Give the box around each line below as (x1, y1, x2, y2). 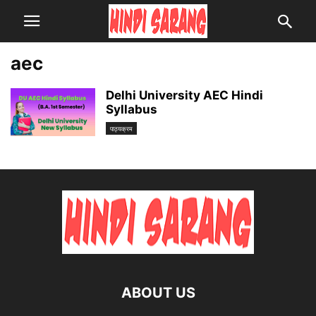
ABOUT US (121, 284, 195, 301)
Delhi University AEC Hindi (106, 88, 263, 102)
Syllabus (106, 102, 157, 116)
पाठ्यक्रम (110, 125, 133, 133)
